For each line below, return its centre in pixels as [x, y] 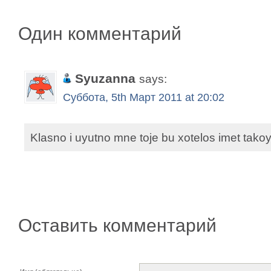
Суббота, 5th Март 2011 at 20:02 [144, 97]
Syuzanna [107, 78]
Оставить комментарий [117, 225]
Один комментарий [100, 34]
